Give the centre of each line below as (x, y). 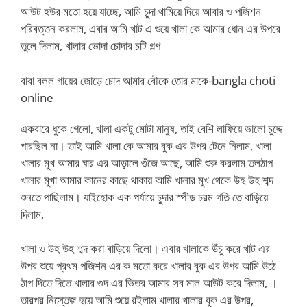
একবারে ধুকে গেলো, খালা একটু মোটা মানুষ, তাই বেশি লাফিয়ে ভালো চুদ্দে (151, 128)
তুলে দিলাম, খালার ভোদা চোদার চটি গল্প (90, 46)
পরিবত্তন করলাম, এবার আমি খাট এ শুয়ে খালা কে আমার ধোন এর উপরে (150, 28)
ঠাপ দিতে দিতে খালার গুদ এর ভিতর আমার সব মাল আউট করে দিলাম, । (149, 283)
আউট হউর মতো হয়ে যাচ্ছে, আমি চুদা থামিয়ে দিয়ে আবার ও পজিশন (141, 11)
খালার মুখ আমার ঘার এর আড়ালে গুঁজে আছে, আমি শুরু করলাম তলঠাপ (147, 162)
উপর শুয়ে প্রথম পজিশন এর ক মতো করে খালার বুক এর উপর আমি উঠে (148, 266)
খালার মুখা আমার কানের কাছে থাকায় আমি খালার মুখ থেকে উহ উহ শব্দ (147, 180)
